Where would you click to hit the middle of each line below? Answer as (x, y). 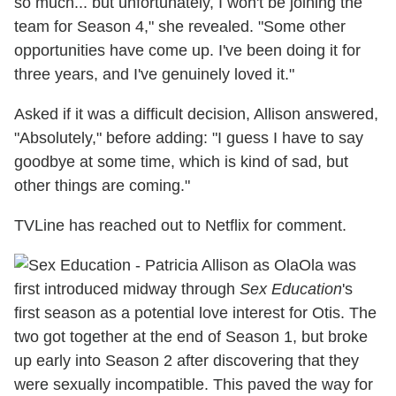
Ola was (327, 266)
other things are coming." (102, 186)
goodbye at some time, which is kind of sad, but (181, 162)
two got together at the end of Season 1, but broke (191, 337)
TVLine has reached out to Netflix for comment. (180, 226)
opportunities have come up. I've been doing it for (187, 51)
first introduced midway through (127, 289)
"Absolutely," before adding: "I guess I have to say (189, 138)
